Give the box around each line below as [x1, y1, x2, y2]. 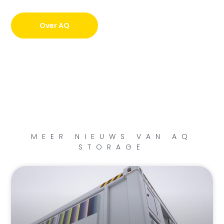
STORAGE [78, 142, 145, 152]
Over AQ [39, 20, 70, 31]
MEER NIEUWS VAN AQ [31, 131, 193, 142]
